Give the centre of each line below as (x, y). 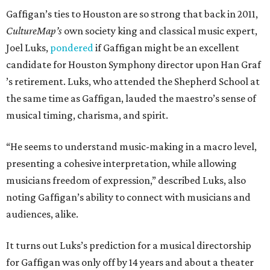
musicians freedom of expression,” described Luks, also (126, 181)
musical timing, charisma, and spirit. (87, 115)
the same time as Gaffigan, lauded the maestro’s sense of (131, 99)
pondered (72, 48)
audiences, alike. (42, 214)
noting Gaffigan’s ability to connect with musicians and (128, 197)
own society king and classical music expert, (160, 31)
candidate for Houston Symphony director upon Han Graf (133, 65)
